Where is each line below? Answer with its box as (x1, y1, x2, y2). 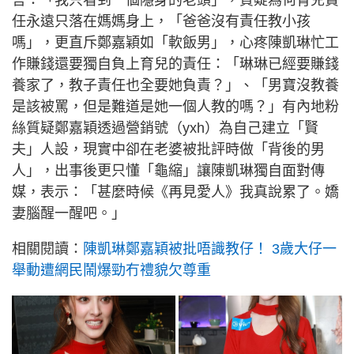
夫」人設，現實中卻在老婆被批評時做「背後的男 (12, 141, 325, 157)
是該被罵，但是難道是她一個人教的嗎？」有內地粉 (12, 98, 339, 115)
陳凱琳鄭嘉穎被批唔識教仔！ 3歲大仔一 (83, 240, 337, 257)
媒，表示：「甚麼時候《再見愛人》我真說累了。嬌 (12, 183, 339, 200)
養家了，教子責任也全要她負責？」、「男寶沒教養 (12, 77, 339, 93)
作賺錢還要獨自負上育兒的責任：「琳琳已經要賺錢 (12, 55, 339, 72)
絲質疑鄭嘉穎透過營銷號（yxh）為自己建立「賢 (12, 119, 318, 136)
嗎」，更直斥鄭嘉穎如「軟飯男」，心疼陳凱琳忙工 (12, 34, 339, 51)
